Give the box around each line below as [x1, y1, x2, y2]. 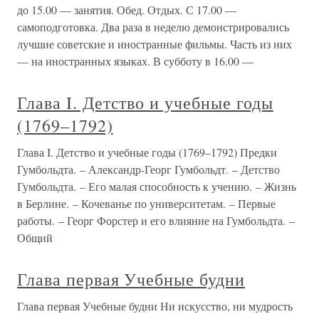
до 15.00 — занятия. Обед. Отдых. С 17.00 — [17, 2, 236, 18]
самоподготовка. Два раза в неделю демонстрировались [17, 19, 289, 35]
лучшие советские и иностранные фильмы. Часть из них [17, 36, 292, 52]
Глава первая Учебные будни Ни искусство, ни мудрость [17, 298, 293, 314]
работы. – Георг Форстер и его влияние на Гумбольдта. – [17, 213, 295, 229]
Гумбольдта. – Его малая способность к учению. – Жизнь [17, 179, 296, 194]
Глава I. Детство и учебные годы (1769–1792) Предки [17, 145, 277, 160]
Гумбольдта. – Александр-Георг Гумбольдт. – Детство [17, 162, 280, 177]
